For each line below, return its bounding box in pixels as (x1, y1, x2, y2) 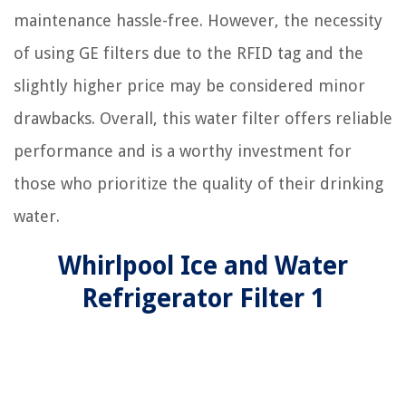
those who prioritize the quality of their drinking (14, 174, 383, 193)
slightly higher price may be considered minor (14, 76, 365, 95)
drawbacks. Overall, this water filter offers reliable (14, 109, 392, 128)
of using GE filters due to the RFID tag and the (14, 43, 363, 63)
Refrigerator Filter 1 (82, 284, 324, 314)
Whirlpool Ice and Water (58, 251, 348, 281)
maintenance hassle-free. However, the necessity (14, 11, 382, 30)
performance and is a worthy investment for (14, 141, 352, 160)
